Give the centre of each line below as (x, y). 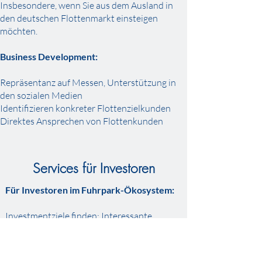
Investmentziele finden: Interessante (79, 216)
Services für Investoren (94, 168)
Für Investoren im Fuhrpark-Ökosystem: (90, 190)
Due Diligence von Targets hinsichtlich (81, 254)
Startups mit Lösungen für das (65, 229)
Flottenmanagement (46, 242)
